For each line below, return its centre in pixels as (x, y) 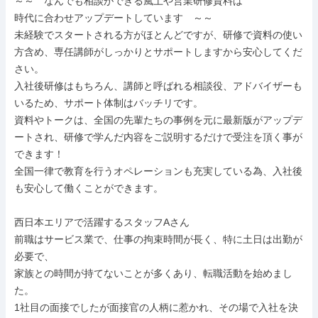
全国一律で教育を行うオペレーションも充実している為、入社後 (158, 171)
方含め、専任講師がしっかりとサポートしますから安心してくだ (158, 52)
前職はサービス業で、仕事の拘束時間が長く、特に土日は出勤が (158, 239)
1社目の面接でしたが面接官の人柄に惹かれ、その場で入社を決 (156, 307)
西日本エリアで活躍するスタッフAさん (102, 222)
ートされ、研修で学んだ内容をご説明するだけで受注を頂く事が (158, 137)
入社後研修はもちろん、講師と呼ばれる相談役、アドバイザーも (158, 86)
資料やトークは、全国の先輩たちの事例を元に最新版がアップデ (158, 120)
